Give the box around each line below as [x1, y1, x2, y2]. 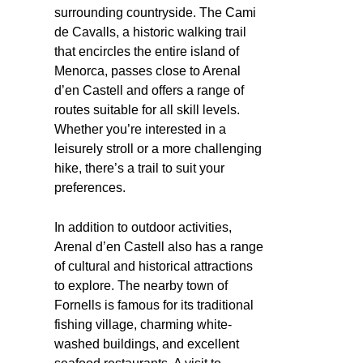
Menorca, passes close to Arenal [54, 63, 241, 78]
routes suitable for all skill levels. [54, 102, 240, 117]
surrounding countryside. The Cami [54, 5, 256, 19]
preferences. [54, 180, 126, 194]
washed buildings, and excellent [54, 336, 239, 351]
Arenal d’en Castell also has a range [54, 239, 263, 254]
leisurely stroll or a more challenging [54, 141, 262, 156]
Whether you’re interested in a [54, 122, 226, 136]
